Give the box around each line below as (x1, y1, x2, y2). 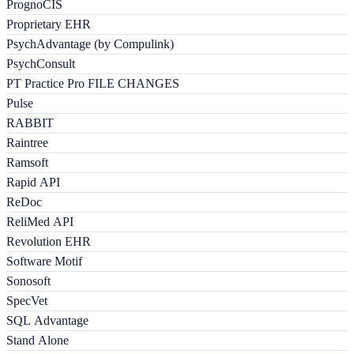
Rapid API (6, 175, 60, 190)
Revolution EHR (6, 235, 91, 249)
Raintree (6, 136, 48, 150)
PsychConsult (6, 57, 75, 71)
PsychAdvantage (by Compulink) (6, 37, 174, 51)
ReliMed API (6, 215, 73, 229)
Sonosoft (6, 274, 51, 288)
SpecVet (6, 294, 47, 308)
